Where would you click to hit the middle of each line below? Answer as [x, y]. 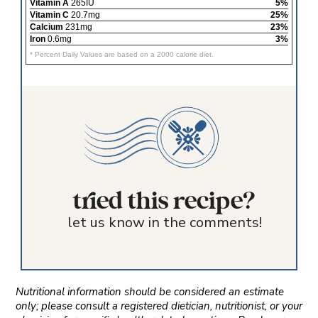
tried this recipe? [165, 201]
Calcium [46, 27]
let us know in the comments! [164, 222]
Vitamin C [49, 15]
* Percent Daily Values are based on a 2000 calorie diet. [121, 55]
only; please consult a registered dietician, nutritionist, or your [159, 306]
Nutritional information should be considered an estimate [149, 291]
